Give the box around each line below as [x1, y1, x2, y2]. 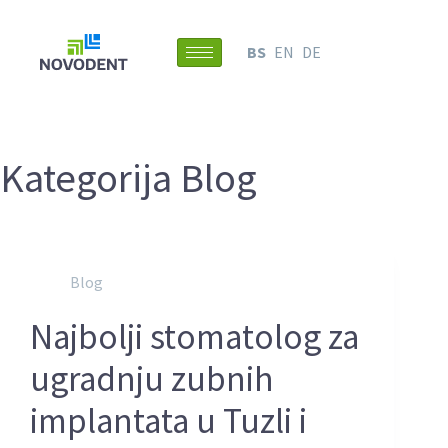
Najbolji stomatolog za [30, 315, 359, 359]
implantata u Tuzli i [30, 399, 307, 443]
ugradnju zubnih [30, 357, 274, 401]
